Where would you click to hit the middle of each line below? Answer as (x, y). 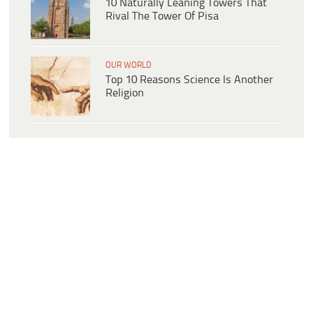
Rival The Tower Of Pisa (162, 17)
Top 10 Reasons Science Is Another (189, 80)
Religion (125, 94)
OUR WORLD (129, 66)
